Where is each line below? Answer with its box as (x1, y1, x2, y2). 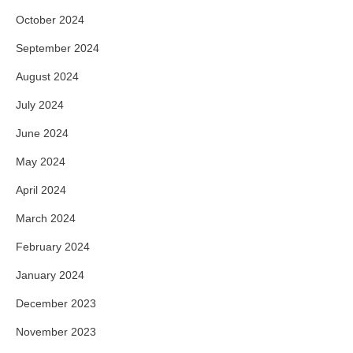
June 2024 (16, 127, 69, 139)
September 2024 (16, 42, 99, 54)
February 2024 (16, 240, 90, 253)
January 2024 (16, 269, 84, 281)
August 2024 (16, 70, 79, 83)
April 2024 (16, 184, 66, 196)
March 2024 (16, 212, 76, 225)
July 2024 (16, 98, 64, 111)
